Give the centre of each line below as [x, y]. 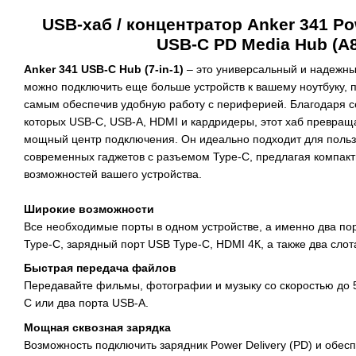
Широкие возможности [89, 209]
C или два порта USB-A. [86, 303]
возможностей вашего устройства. [113, 174]
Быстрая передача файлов [100, 268]
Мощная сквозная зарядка [97, 327]
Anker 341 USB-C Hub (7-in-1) [104, 69]
